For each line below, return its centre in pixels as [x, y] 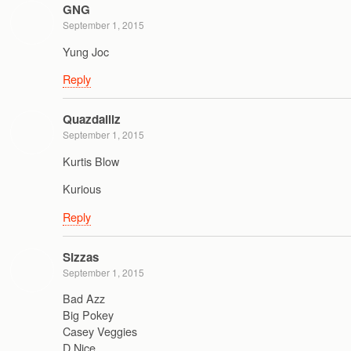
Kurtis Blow [91, 161]
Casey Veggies [100, 331]
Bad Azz [84, 299]
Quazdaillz [92, 119]
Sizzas [81, 257]
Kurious [82, 189]
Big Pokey [88, 315]
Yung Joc [86, 51]
